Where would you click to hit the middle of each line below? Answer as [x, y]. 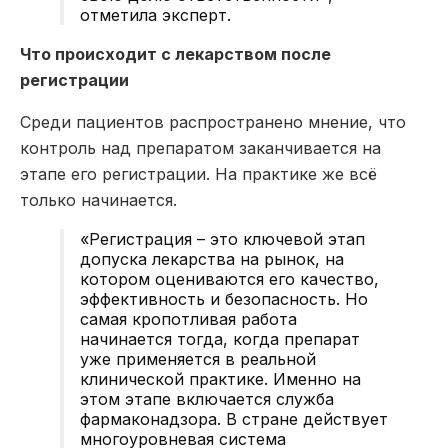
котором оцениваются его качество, [229, 278]
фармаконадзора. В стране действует [234, 418]
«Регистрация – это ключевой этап [222, 238]
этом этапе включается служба [207, 398]
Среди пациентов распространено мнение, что [213, 121]
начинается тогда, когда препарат [220, 338]
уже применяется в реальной [198, 358]
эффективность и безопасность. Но [224, 298]
